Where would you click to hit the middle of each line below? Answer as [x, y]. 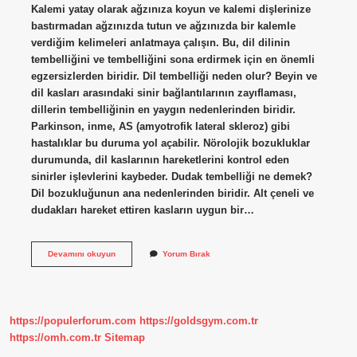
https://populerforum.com [73, 321]
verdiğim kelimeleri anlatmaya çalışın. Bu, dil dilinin [160, 42]
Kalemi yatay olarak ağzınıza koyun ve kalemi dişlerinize [171, 9]
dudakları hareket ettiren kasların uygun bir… [142, 210]
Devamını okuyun [81, 253]
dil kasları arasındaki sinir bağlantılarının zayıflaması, [163, 92]
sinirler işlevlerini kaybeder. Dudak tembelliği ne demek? [171, 176]
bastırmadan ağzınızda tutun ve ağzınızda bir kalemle [163, 25]
